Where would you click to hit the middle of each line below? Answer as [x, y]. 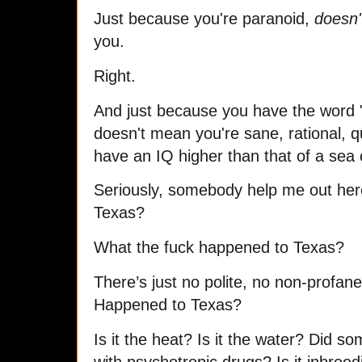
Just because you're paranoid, [204, 18]
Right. [115, 76]
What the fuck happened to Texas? [219, 248]
